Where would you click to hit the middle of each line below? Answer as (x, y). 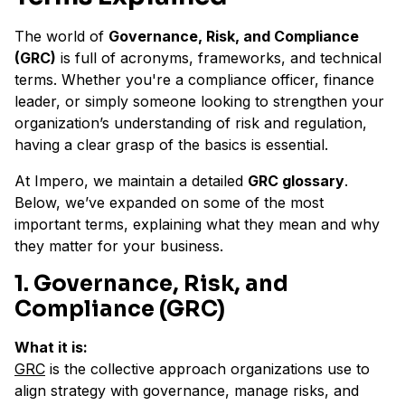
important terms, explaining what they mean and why (197, 224)
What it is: (51, 347)
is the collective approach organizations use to (207, 368)
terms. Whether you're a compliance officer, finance (194, 79)
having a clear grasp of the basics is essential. (171, 144)
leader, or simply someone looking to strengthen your (199, 101)
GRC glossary (296, 180)
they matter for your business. (119, 245)
